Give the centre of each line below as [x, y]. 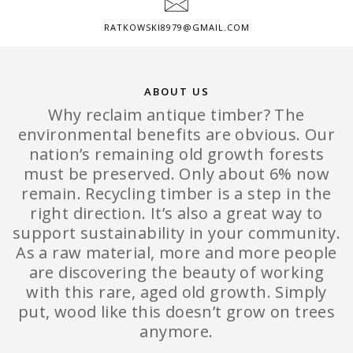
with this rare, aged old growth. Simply [176, 292]
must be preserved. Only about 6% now [176, 174]
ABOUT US [176, 92]
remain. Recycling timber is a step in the [176, 194]
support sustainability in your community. [176, 233]
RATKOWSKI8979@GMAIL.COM [176, 27]
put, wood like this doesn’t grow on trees [176, 312]
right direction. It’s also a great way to [176, 214]
